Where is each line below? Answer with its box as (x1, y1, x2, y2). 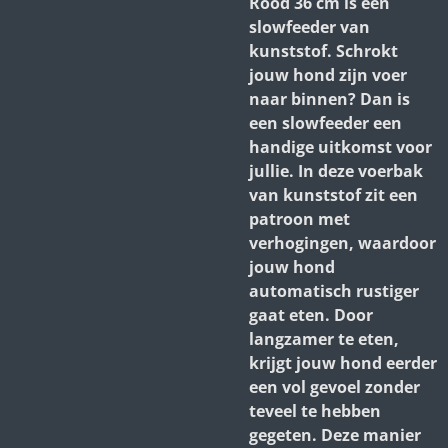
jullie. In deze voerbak (249, 160, 423, 182)
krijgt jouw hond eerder (249, 352, 437, 374)
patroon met (249, 208, 350, 230)
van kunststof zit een (249, 184, 418, 206)
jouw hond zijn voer (249, 64, 407, 86)
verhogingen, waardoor (249, 232, 436, 254)
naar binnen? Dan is (249, 88, 410, 110)
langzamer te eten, (249, 328, 399, 350)
